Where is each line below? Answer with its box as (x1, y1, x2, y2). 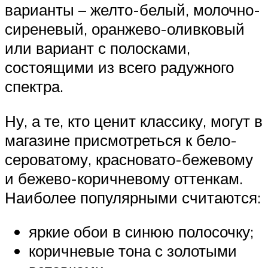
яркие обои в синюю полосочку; (29, 222, 254, 242)
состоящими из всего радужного (5, 57, 234, 77)
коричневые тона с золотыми (29, 241, 237, 261)
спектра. (5, 77, 63, 96)
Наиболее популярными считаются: (5, 187, 261, 207)
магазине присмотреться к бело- (5, 130, 237, 150)
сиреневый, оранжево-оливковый (5, 19, 245, 39)
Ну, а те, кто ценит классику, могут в (5, 111, 263, 130)
